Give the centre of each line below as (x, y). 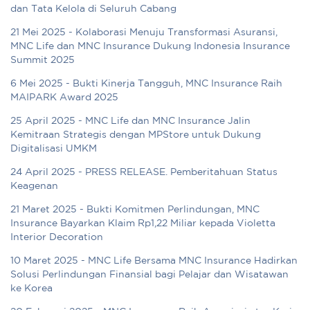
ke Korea (31, 289)
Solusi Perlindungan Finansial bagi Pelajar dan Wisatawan (149, 275)
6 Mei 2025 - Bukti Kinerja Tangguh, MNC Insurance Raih (146, 84)
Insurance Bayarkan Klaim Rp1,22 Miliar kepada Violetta (143, 224)
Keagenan (34, 186)
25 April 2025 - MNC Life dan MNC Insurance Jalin (130, 121)
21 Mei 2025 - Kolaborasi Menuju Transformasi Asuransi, (144, 33)
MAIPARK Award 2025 (64, 98)
